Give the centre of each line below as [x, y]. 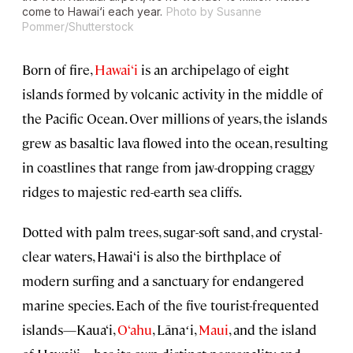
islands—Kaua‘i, [70, 330]
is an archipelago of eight [214, 70]
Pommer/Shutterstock [78, 27]
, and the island [273, 330]
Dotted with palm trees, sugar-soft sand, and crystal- [172, 232]
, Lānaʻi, [175, 330]
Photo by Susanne [214, 12]
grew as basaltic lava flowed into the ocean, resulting [175, 143]
